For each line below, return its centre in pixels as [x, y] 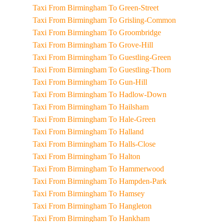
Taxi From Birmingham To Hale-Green [132, 119]
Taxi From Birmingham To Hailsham [128, 107]
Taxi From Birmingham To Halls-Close [132, 144]
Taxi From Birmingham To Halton [124, 156]
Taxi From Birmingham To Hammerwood [136, 169]
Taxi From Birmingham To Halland [126, 132]
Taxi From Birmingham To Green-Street [133, 8]
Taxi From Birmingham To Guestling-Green [139, 57]
